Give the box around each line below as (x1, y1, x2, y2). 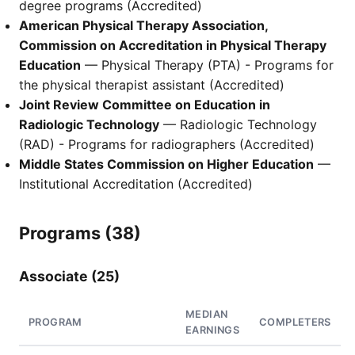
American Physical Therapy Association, (19, 17, 268, 33)
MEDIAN (185, 308, 228, 320)
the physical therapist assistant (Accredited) (19, 77, 284, 93)
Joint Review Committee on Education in (19, 97, 270, 113)
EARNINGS (185, 324, 240, 336)
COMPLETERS (259, 316, 331, 328)
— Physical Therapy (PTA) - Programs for (81, 57, 334, 73)
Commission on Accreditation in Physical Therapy (19, 37, 326, 53)
